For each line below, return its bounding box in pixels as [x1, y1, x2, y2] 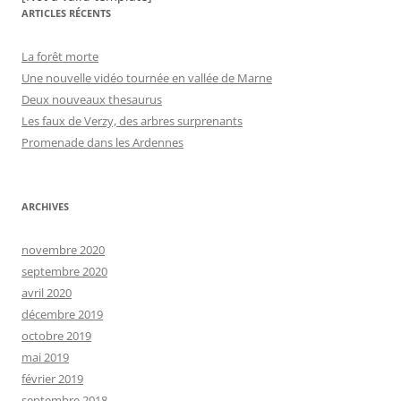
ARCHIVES [21, 200, 69, 214]
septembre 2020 [21, 263, 107, 280]
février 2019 [21, 371, 83, 388]
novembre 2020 [21, 242, 105, 259]
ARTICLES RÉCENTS [21, 6, 111, 21]
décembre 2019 [21, 306, 103, 323]
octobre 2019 [21, 328, 91, 345]
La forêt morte [21, 48, 98, 65]
